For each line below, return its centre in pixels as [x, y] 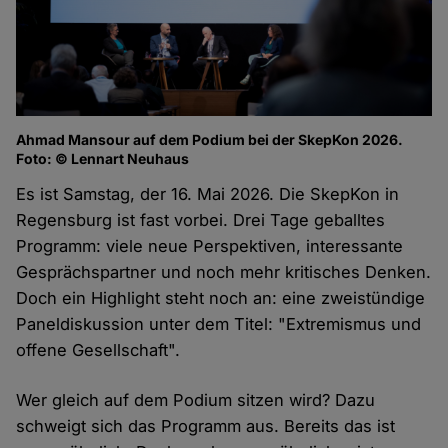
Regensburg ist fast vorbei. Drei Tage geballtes [201, 219]
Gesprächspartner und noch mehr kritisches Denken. [224, 271]
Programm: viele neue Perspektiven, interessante [210, 245]
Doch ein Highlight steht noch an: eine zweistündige [221, 297]
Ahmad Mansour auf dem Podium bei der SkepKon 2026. [210, 139]
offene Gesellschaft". [98, 349]
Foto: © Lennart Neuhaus [103, 158]
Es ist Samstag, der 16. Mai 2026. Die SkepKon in [208, 193]
